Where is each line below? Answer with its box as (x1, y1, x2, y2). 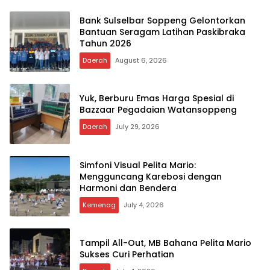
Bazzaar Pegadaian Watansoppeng (80, 104, 237, 116)
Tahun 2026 (80, 37, 131, 49)
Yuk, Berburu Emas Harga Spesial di (80, 92, 234, 105)
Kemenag (83, 199, 116, 210)
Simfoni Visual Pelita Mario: (80, 159, 196, 171)
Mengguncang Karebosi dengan (80, 170, 222, 183)
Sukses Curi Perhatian (80, 248, 174, 261)
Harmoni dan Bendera (80, 181, 177, 194)
